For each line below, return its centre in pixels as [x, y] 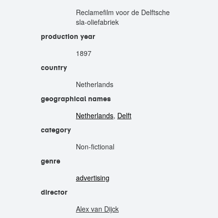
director [54, 192]
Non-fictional [95, 146]
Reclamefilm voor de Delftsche [123, 12]
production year [68, 36]
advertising [93, 178]
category [56, 130]
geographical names [76, 99]
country [54, 68]
